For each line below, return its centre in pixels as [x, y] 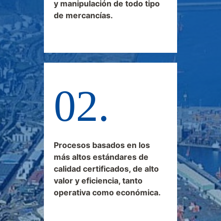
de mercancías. [83, 15]
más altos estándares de [101, 157]
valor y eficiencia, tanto [98, 180]
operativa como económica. [107, 192]
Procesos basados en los [102, 145]
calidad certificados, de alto [106, 168]
